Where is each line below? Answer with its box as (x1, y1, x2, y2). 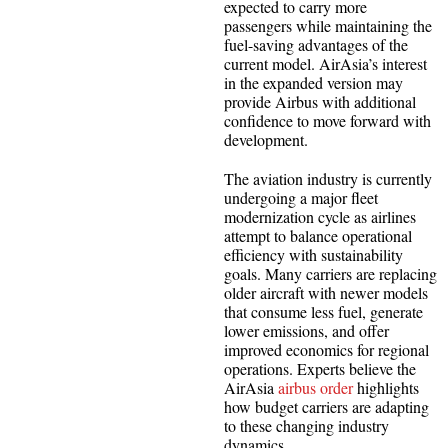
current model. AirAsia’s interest (224, 52, 427, 74)
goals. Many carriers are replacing (224, 262, 437, 284)
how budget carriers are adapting (224, 395, 429, 417)
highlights (353, 376, 419, 398)
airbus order (278, 376, 353, 398)
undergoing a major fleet (224, 186, 378, 208)
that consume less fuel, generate (224, 300, 423, 322)
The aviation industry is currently (224, 167, 432, 189)
